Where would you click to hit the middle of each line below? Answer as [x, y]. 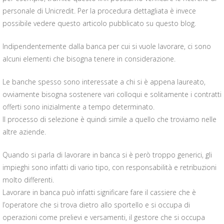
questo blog [175, 23]
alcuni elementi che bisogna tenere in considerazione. [89, 59]
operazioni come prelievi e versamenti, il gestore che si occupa [104, 217]
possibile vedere [30, 23]
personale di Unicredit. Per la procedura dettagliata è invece [99, 11]
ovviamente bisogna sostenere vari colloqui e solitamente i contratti [112, 94]
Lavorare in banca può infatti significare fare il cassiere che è [99, 192]
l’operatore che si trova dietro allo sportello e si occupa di [96, 205]
